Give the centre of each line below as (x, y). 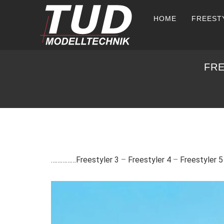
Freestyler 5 (201, 160)
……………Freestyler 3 (85, 160)
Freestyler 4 (149, 160)
